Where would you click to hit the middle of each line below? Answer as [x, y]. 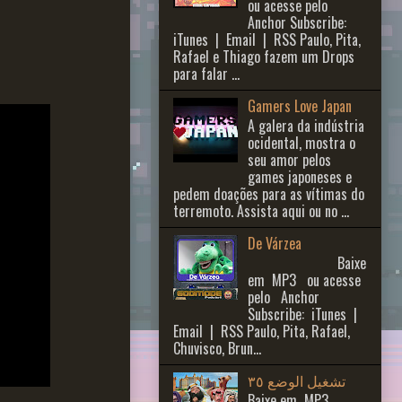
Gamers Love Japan [300, 105]
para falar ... [206, 73]
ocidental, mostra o [302, 142]
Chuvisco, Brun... [217, 349]
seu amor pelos [290, 159]
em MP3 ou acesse [305, 280]
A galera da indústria [306, 125]
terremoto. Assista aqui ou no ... [261, 210]
